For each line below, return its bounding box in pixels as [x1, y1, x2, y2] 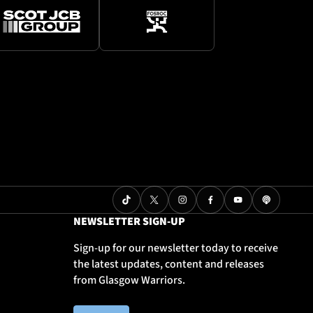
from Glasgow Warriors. [73, 272, 186, 289]
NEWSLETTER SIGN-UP [73, 214, 186, 230]
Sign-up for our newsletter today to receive [73, 240, 279, 256]
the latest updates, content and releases [73, 256, 265, 272]
